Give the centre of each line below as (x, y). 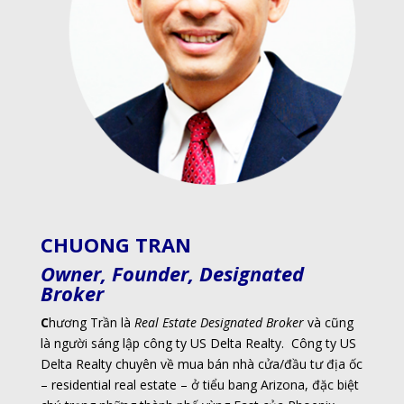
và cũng (328, 322)
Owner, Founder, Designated (172, 273)
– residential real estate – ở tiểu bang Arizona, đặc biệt (199, 384)
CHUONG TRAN (115, 244)
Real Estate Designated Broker (219, 322)
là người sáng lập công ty (115, 343)
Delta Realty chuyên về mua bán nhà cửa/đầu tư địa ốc (201, 363)
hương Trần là (91, 322)
